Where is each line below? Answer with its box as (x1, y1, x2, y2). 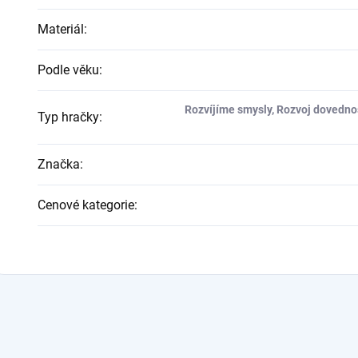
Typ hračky (38, 109, 99, 125)
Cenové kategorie (38, 197, 134, 213)
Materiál (38, 21, 84, 37)
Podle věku (38, 62, 99, 78)
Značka (38, 156, 80, 172)
